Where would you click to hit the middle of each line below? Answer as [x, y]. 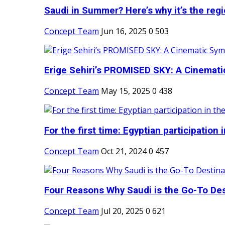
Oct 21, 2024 [124, 151]
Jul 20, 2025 [122, 211]
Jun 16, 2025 [124, 31]
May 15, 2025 [126, 91]
